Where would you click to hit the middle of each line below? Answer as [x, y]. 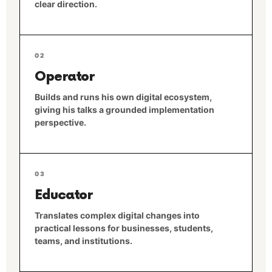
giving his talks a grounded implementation [124, 110]
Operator [65, 77]
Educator [64, 195]
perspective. [60, 122]
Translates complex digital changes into [117, 215]
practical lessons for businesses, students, [124, 228]
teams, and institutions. [83, 241]
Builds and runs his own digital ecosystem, [123, 97]
